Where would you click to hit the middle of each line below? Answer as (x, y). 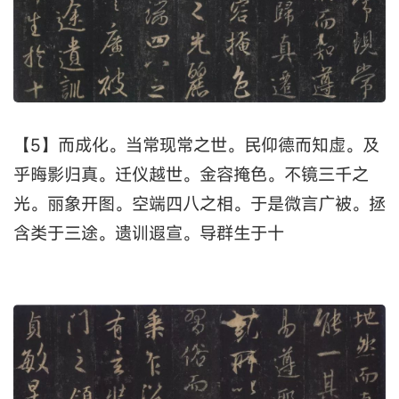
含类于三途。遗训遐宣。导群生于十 (149, 232)
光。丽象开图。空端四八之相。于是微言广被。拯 (199, 203)
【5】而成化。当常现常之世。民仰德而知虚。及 (196, 144)
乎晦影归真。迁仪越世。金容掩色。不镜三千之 (191, 174)
